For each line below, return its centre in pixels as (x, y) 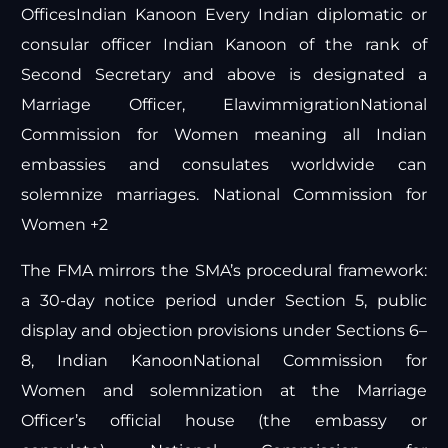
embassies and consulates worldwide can (224, 165)
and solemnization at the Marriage (256, 391)
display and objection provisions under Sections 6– (224, 331)
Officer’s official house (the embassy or (224, 421)
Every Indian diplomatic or (312, 15)
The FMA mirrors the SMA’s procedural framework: (224, 271)
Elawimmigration (291, 105)
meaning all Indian (332, 135)
